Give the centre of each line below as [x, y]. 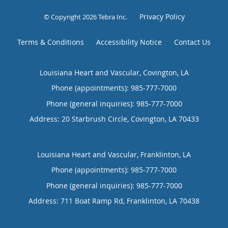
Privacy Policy [162, 16]
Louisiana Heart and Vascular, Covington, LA [114, 72]
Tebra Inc [112, 17]
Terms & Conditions [51, 42]
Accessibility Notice [129, 42]
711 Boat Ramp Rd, [94, 201]
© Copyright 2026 [71, 17]
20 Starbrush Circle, [96, 119]
